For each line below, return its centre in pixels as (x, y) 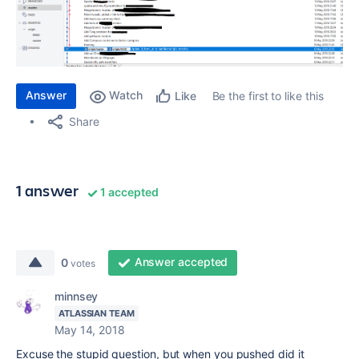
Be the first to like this (268, 96)
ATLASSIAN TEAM (97, 314)
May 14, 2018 (90, 330)
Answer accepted (181, 262)
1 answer (48, 191)
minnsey (77, 296)
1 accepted (128, 192)
